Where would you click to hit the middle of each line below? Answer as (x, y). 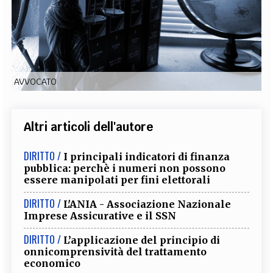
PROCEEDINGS (141, 34)
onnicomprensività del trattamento (115, 251)
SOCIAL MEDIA (136, 73)
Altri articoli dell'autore (89, 126)
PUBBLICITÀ (191, 34)
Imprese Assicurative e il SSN (100, 215)
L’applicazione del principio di (142, 240)
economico (52, 263)
